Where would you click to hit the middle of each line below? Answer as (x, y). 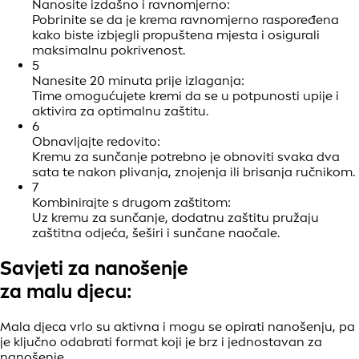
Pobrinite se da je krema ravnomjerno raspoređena (186, 20)
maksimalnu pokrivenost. (109, 50)
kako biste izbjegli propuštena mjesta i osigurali (176, 35)
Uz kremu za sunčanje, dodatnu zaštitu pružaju (175, 218)
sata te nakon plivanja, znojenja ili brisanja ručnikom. (194, 172)
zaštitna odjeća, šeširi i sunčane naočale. (156, 233)
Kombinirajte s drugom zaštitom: (131, 203)
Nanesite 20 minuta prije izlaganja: (138, 81)
